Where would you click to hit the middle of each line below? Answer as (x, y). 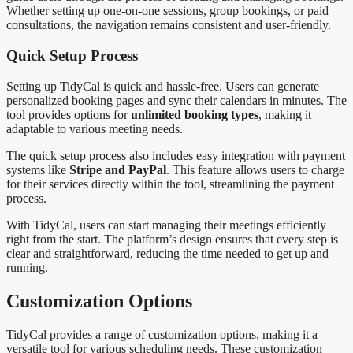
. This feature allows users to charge (255, 169)
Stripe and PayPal (118, 169)
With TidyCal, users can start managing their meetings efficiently (166, 225)
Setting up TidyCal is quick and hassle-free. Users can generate (163, 86)
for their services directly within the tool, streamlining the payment (170, 184)
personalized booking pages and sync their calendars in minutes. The (176, 100)
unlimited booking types (195, 114)
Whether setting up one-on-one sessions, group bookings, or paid (167, 11)
